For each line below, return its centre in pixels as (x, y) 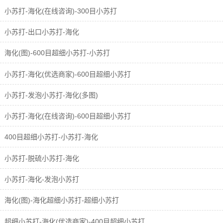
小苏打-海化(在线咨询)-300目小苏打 (60, 11)
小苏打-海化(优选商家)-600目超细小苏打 (67, 74)
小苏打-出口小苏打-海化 (41, 32)
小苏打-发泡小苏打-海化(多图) (50, 95)
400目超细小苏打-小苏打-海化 (50, 137)
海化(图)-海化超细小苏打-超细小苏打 (61, 200)
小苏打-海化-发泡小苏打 (41, 179)
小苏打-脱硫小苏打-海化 (41, 158)
